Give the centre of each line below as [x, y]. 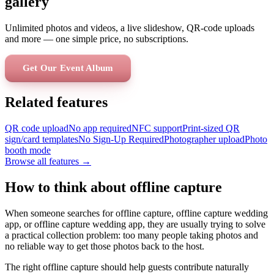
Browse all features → [48, 161]
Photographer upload [204, 139]
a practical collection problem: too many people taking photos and [131, 235]
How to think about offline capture [113, 187]
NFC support [157, 128]
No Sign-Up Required [121, 139]
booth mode [28, 150]
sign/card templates [42, 139]
